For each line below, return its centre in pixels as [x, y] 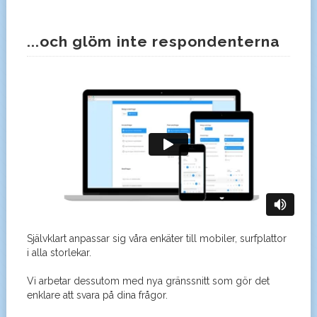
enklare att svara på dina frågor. [97, 295]
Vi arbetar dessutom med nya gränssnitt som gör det [148, 281]
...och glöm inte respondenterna [154, 42]
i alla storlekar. [59, 253]
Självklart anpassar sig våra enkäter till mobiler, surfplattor [156, 239]
